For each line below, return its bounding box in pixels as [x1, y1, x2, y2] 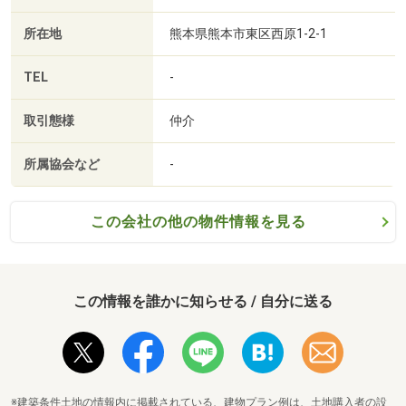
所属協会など [24, 157, 100, 173]
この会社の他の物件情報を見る [90, 213, 306, 231]
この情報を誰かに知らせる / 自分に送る [73, 293, 333, 311]
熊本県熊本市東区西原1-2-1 [169, 26, 327, 42]
